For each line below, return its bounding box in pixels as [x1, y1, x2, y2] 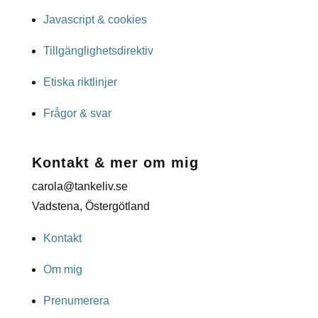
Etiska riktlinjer [43, 76, 117, 89]
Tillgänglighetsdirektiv [43, 45, 153, 57]
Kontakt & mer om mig [31, 155, 199, 171]
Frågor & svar [43, 107, 111, 120]
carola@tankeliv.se [31, 180, 128, 193]
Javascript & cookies [43, 13, 147, 26]
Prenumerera [43, 295, 109, 307]
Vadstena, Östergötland [31, 200, 150, 213]
